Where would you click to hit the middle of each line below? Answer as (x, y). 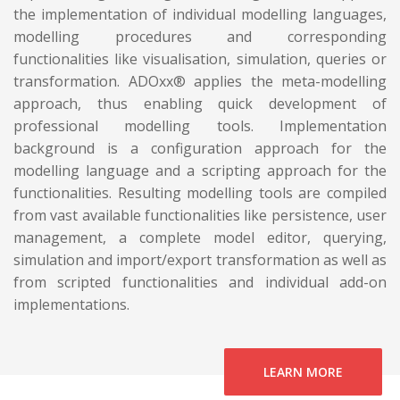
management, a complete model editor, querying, (200, 237)
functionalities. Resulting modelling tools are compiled (200, 192)
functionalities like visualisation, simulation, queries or (200, 58)
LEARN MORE (303, 371)
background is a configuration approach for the (200, 148)
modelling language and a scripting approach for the (200, 170)
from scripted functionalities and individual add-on (200, 282)
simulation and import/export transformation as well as (200, 259)
